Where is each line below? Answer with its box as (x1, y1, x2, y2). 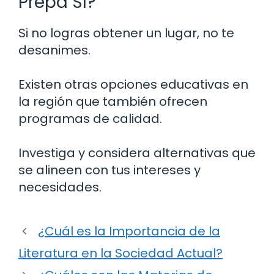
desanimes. (18, 42, 91, 59)
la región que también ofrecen (18, 93, 207, 111)
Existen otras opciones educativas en (18, 76, 248, 94)
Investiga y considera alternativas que (18, 144, 256, 162)
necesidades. (18, 179, 102, 196)
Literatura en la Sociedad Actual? (18, 245, 223, 262)
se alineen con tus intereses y (18, 161, 201, 179)
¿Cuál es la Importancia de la (38, 223, 220, 240)
